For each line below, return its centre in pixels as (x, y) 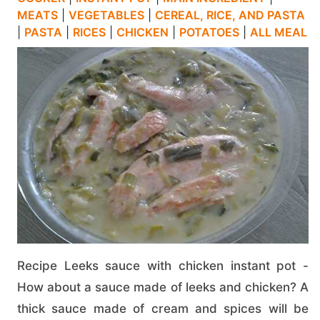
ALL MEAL (279, 32)
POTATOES (209, 32)
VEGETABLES (106, 15)
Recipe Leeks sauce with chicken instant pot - (163, 266)
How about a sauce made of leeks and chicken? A (163, 287)
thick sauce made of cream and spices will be (163, 309)
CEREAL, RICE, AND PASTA (230, 15)
